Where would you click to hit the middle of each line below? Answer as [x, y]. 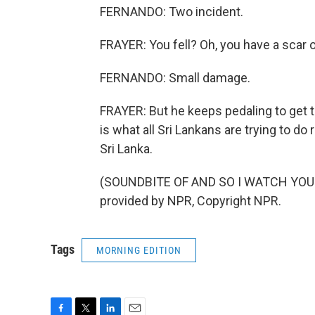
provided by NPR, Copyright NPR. [191, 201]
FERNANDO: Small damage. [175, 78]
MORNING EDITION [139, 250]
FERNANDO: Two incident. [172, 12]
